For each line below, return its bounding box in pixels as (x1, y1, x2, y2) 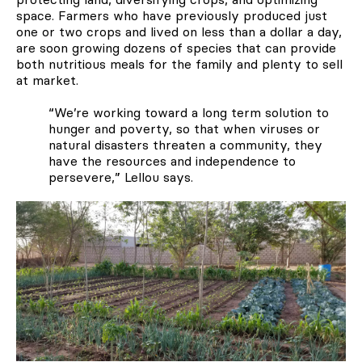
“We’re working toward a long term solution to (48, 103, 329, 120)
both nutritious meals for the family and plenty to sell (16, 55, 343, 72)
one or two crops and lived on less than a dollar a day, (16, 23, 342, 40)
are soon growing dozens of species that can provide (16, 39, 336, 56)
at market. (16, 71, 78, 88)
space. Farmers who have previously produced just (16, 6, 327, 23)
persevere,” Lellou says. (48, 168, 193, 185)
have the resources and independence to (48, 152, 296, 169)
